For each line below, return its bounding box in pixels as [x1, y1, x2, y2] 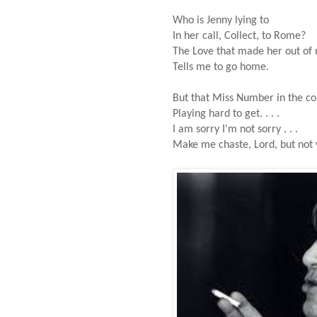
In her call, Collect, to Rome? [173, 30, 306, 42]
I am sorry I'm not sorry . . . [173, 123, 298, 135]
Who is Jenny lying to [173, 14, 269, 26]
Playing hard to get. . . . [173, 108, 279, 120]
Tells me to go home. [173, 61, 269, 73]
